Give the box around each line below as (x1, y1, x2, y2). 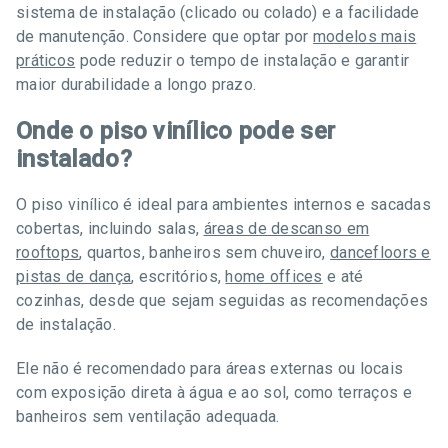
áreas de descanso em (203, 219, 370, 238)
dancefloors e (330, 243, 431, 262)
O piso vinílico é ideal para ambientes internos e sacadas (16, 195, 431, 214)
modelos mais (312, 27, 417, 46)
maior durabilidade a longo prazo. (16, 75, 257, 94)
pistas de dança (16, 267, 132, 286)
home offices (225, 267, 323, 286)
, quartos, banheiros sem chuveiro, (79, 243, 331, 262)
